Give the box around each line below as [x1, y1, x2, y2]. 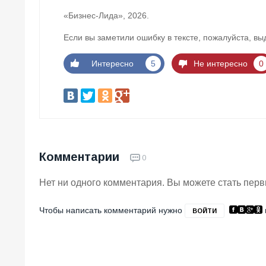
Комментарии [39, 150, 123, 163]
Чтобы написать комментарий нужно [39, 205, 185, 215]
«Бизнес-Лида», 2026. [64, 11, 149, 21]
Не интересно [193, 58, 248, 68]
